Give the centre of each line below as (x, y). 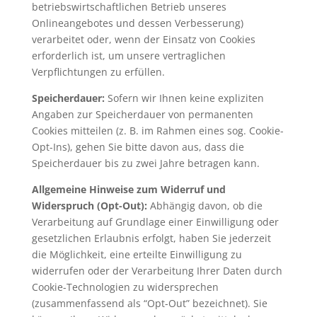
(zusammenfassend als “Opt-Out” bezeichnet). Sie (149, 303)
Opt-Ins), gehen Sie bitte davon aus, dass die (138, 146)
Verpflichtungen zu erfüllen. (98, 71)
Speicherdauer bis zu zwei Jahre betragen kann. (145, 163)
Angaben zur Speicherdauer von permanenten (142, 114)
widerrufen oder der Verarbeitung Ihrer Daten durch (157, 270)
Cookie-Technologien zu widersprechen (125, 287)
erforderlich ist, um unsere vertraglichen (128, 55)
